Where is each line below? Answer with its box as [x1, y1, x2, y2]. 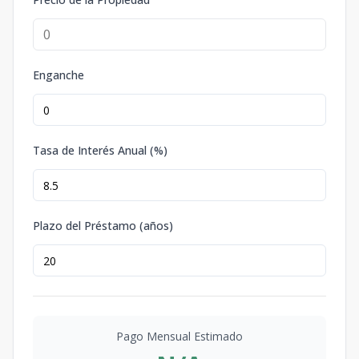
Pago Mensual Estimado [116, 329, 243, 344]
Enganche [33, 67, 84, 83]
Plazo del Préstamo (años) [33, 218, 173, 233]
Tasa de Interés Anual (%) [33, 143, 167, 158]
